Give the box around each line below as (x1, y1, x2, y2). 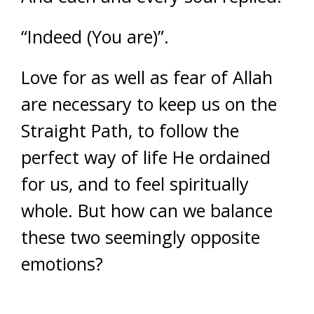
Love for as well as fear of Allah (21, 65, 273, 89)
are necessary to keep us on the (21, 92, 277, 116)
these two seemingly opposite (21, 225, 260, 249)
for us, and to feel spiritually (21, 172, 249, 196)
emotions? (21, 252, 103, 275)
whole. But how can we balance (21, 198, 273, 222)
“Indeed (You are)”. (21, 25, 169, 48)
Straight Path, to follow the (21, 118, 239, 142)
